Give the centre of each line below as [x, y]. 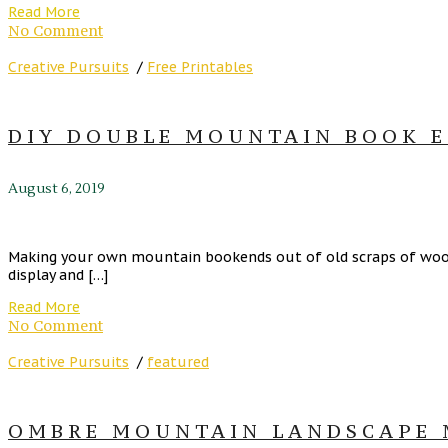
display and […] [58, 274]
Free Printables [200, 67]
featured [178, 361]
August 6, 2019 [56, 188]
